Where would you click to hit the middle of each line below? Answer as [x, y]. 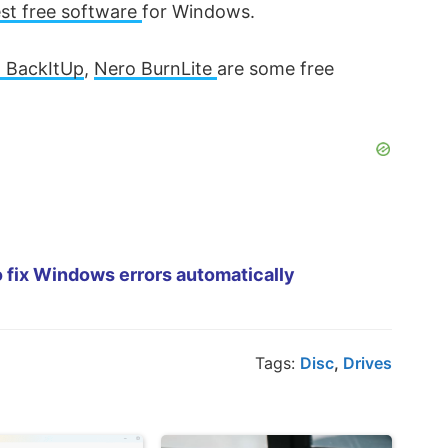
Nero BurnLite [155, 69]
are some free [275, 69]
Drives [367, 363]
